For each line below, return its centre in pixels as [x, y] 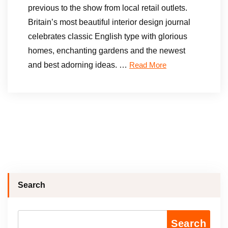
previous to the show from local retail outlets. [108, 8]
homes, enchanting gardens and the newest [107, 51]
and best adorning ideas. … [79, 65]
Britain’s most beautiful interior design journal [109, 22]
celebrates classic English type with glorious [108, 36]
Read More [148, 65]
